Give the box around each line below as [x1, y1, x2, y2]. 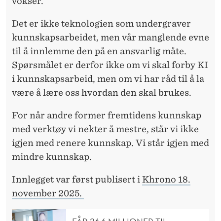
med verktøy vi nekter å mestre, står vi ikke [12, 123, 199, 134]
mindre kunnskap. [12, 151, 92, 162]
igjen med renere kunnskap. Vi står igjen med [12, 137, 209, 148]
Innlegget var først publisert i [12, 174, 142, 184]
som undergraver [113, 18, 191, 29]
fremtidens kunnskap [106, 110, 201, 120]
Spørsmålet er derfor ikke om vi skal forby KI [12, 59, 208, 70]
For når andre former [12, 110, 106, 120]
